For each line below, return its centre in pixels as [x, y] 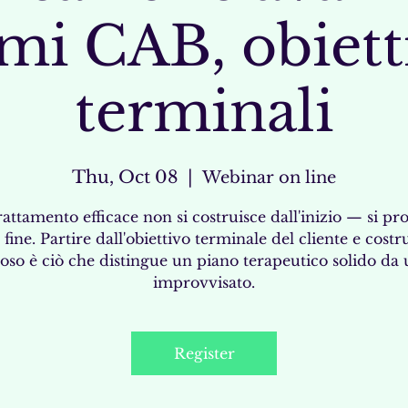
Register [204, 353]
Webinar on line [269, 178]
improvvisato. [204, 282]
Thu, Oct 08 [125, 177]
